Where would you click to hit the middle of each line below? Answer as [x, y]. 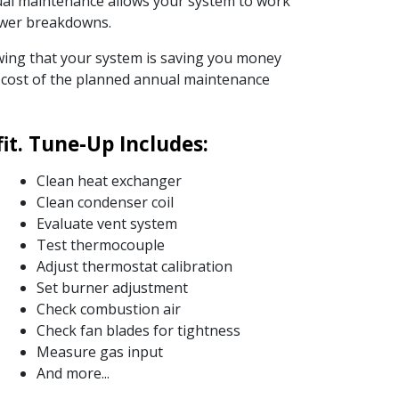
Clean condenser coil [105, 202]
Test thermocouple [100, 244]
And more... [73, 373]
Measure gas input [99, 351]
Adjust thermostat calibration [134, 266]
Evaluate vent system [106, 223]
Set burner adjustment [112, 287]
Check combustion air [108, 309]
